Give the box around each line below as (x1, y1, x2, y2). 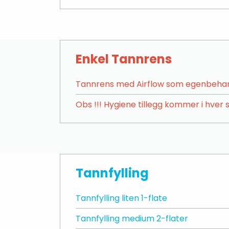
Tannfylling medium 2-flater (76, 213, 188, 224)
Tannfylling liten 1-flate (76, 192, 167, 204)
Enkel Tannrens (76, 51, 172, 67)
